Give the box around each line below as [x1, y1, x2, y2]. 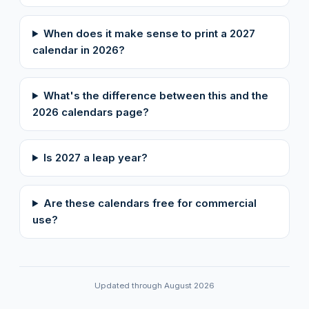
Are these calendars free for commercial [43, 196, 257, 210]
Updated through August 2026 [94, 280, 215, 290]
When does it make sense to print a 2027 [43, 26, 255, 40]
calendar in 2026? [32, 43, 125, 57]
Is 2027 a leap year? [43, 150, 148, 164]
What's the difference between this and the [43, 88, 268, 102]
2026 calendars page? [32, 105, 149, 119]
